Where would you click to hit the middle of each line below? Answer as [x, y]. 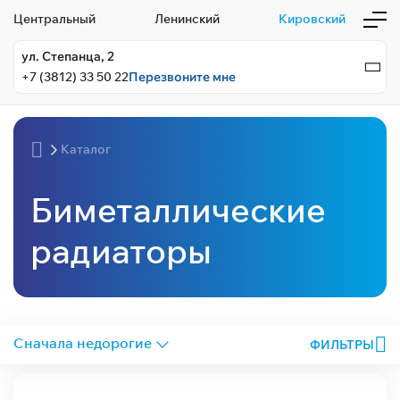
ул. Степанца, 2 [68, 56]
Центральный [54, 19]
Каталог [86, 150]
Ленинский [187, 19]
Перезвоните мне [182, 77]
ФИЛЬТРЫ [342, 344]
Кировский [312, 19]
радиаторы [121, 250]
